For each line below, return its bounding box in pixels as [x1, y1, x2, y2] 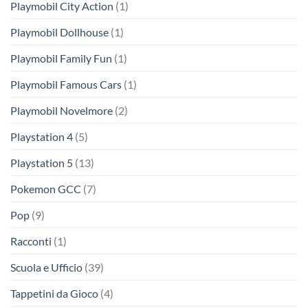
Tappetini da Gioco [10, 287, 98, 300]
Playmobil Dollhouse [10, 25, 109, 39]
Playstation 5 [10, 156, 73, 170]
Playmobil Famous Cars [10, 78, 122, 91]
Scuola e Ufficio [10, 261, 82, 274]
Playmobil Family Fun [10, 52, 112, 65]
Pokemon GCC [10, 182, 81, 196]
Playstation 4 [10, 130, 73, 144]
